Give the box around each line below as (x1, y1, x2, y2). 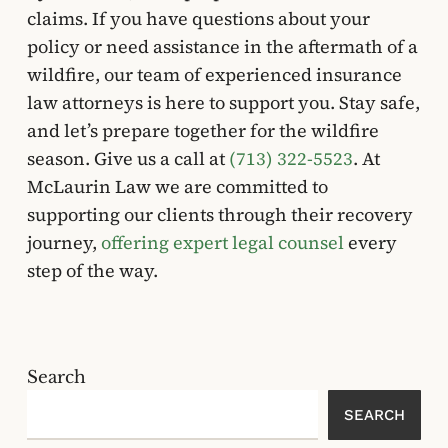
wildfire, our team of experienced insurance (26, 62, 402, 87)
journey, (26, 230, 101, 255)
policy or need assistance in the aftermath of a (26, 34, 418, 59)
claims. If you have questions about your (26, 6, 370, 31)
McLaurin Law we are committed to (26, 174, 328, 199)
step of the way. (26, 258, 158, 283)
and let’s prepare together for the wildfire (26, 118, 379, 143)
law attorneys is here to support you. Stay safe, (26, 90, 420, 115)
